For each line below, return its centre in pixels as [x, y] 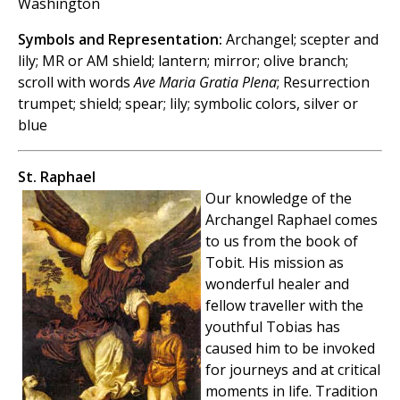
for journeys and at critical [293, 370]
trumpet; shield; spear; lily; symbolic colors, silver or [188, 104]
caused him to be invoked [290, 349]
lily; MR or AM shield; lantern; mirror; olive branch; [183, 61]
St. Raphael [57, 177]
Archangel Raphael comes [292, 220]
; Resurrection [323, 83]
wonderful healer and [277, 284]
